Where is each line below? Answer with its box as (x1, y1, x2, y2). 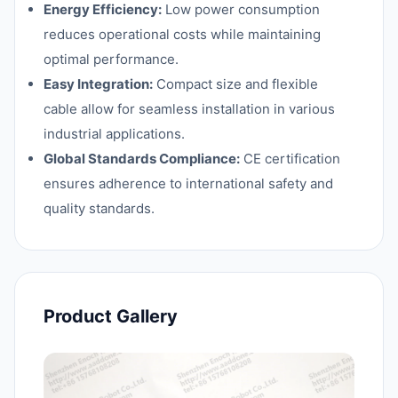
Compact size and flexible (153, 76, 318, 92)
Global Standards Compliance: (44, 150, 240, 167)
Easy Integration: (44, 76, 153, 92)
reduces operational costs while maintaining (44, 26, 321, 43)
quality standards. (44, 200, 155, 217)
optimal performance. (44, 51, 179, 68)
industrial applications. (44, 125, 185, 142)
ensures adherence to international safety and (44, 175, 333, 192)
